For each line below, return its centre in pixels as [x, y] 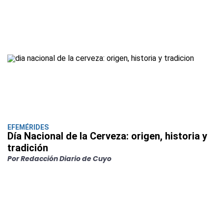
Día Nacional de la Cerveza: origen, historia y [107, 136]
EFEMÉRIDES [28, 127]
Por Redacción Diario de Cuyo [59, 159]
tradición [28, 148]
